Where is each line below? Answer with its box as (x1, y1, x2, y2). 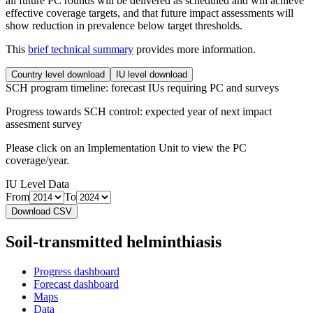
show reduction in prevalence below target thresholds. (6, 20, 242, 32)
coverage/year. (6, 154, 69, 167)
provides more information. (133, 43, 256, 56)
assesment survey (6, 118, 82, 131)
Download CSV (11, 206, 72, 217)
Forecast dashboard (34, 278, 119, 291)
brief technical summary (28, 43, 133, 56)
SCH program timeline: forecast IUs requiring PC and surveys (6, 82, 279, 94)
